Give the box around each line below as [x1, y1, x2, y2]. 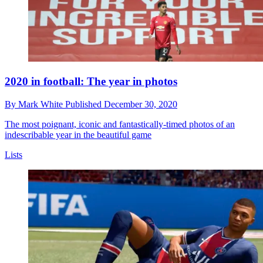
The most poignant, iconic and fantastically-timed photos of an [5, 119, 235, 129]
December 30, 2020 [104, 99, 177, 109]
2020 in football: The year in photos [5, 75, 177, 88]
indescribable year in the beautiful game [5, 129, 151, 140]
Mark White [18, 99, 65, 109]
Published [65, 99, 104, 109]
